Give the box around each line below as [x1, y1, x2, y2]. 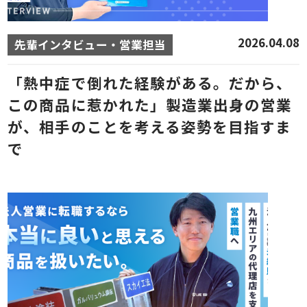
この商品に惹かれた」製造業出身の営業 [8, 93, 293, 115]
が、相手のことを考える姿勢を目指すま [8, 115, 292, 137]
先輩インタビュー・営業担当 [14, 36, 167, 53]
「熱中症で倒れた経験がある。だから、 [8, 71, 293, 93]
